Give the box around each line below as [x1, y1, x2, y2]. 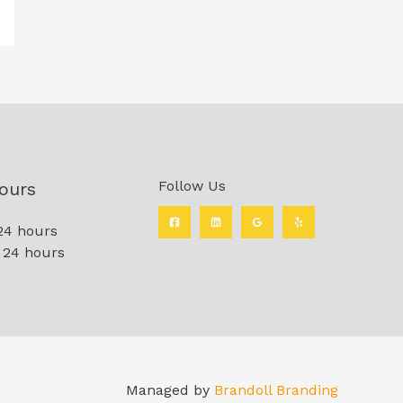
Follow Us [158, 177, 226, 195]
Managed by [126, 381, 214, 399]
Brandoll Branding [214, 381, 338, 399]
